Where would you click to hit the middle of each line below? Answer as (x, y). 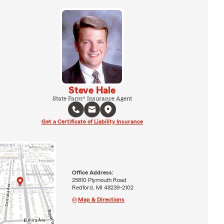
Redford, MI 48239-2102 (102, 187)
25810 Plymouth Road (99, 180)
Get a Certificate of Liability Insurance (92, 121)
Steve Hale (92, 90)
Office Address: (92, 172)
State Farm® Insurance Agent (92, 98)
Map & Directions (101, 199)
